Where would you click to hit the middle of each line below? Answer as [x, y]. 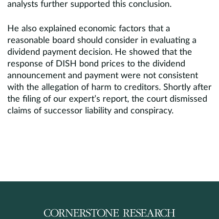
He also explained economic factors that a [89, 29]
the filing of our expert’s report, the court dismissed [107, 99]
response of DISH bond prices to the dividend [96, 64]
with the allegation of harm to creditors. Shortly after [109, 88]
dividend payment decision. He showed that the [100, 52]
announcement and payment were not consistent [103, 76]
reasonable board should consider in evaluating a [102, 41]
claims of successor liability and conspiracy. [90, 111]
